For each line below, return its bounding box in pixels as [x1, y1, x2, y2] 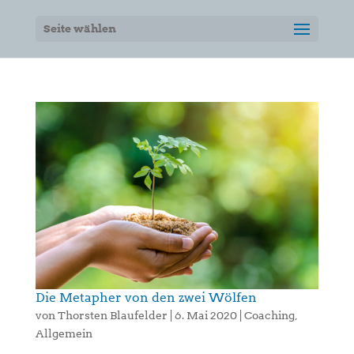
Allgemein [35, 327, 92, 341]
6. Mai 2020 [174, 309, 237, 322]
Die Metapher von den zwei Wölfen [35, 290, 257, 306]
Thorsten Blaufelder [57, 309, 168, 322]
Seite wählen [43, 22, 116, 35]
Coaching [243, 309, 295, 322]
